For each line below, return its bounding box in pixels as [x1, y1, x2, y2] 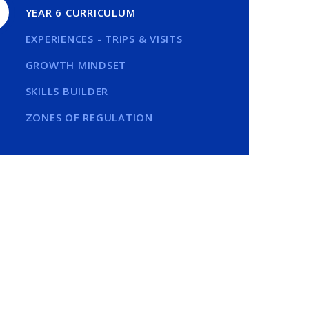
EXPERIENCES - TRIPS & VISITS [25, 32, 183, 46]
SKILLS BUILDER [25, 84, 109, 98]
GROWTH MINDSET [25, 58, 127, 72]
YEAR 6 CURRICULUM [25, 6, 136, 19]
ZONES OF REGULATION [25, 110, 153, 124]
